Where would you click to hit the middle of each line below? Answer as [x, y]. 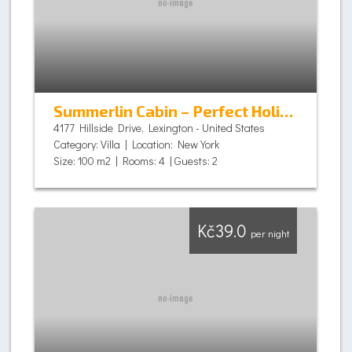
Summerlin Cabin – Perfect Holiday [286, 111]
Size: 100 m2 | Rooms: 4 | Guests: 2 [136, 161]
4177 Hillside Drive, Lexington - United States [159, 128]
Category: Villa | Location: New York [136, 144]
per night [270, 233]
